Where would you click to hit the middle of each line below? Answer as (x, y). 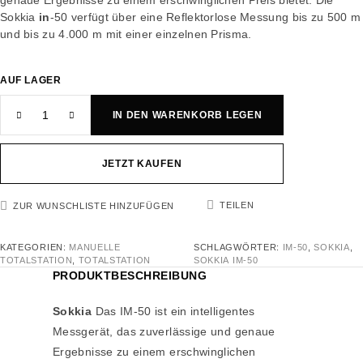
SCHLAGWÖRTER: (238, 248)
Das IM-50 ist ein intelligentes (173, 312)
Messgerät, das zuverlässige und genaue (164, 332)
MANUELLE (95, 248)
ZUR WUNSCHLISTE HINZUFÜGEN (94, 206)
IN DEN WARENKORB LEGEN (187, 115)
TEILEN (237, 205)
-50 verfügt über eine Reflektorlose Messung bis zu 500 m (205, 17)
